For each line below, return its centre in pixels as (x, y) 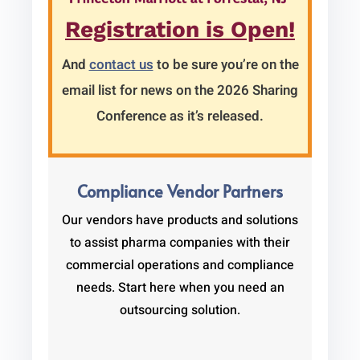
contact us (121, 64)
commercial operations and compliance (180, 265)
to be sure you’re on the (226, 64)
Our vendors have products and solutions (180, 220)
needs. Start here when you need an (180, 287)
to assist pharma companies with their (180, 242)
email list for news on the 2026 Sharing (180, 90)
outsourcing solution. (180, 310)
